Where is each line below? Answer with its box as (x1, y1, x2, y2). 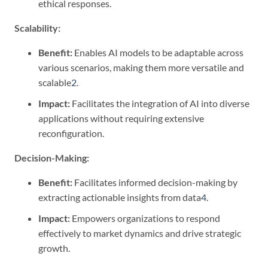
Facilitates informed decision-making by (72, 176, 237, 188)
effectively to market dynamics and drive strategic (38, 227, 241, 239)
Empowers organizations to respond (70, 212, 220, 224)
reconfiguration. (38, 127, 104, 139)
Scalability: (14, 22, 60, 34)
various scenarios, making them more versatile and (38, 62, 244, 74)
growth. (38, 242, 70, 254)
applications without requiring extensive (38, 112, 204, 124)
